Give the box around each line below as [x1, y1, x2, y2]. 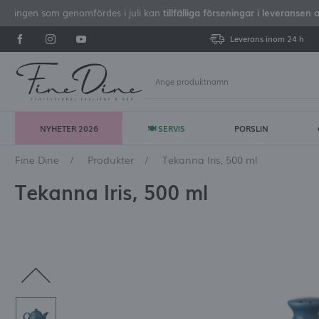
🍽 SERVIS [147, 122, 185, 134]
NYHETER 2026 [39, 122, 98, 134]
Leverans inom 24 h [229, 33, 304, 44]
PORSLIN [234, 122, 269, 134]
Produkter [88, 152, 135, 167]
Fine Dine [15, 152, 60, 167]
